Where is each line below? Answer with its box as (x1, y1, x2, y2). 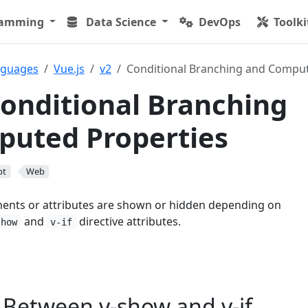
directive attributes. (76, 213, 181, 229)
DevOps (199, 14, 241, 30)
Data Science (86, 14, 157, 30)
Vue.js (54, 61, 85, 76)
